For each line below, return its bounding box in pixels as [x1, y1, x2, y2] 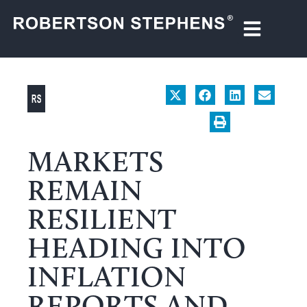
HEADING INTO [27, 229, 246, 265]
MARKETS [27, 143, 164, 179]
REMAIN [27, 171, 143, 208]
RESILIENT [27, 200, 177, 236]
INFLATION [27, 258, 186, 294]
